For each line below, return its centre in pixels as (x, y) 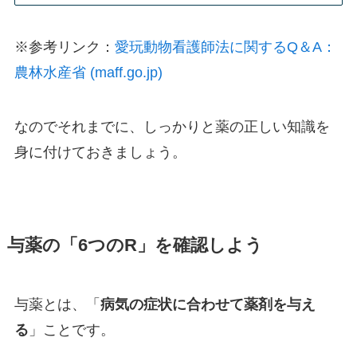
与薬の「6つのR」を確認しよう (135, 246)
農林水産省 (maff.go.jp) (88, 73)
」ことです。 (71, 330)
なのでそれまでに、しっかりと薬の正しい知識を (172, 127)
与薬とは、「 (57, 305)
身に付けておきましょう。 (100, 153)
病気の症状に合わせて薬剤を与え (208, 305)
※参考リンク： (64, 47)
